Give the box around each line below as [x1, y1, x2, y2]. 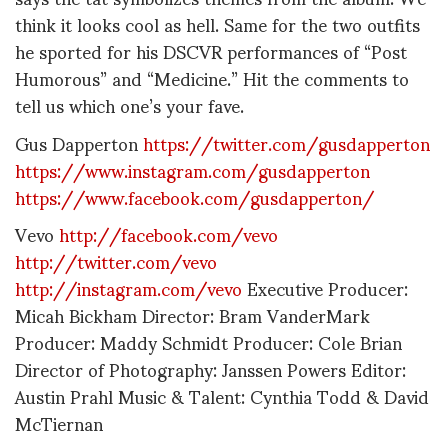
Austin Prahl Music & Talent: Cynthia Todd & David [15, 369, 429, 423]
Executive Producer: [242, 261, 408, 315]
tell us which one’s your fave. [15, 78, 244, 132]
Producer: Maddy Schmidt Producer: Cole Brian [15, 315, 402, 369]
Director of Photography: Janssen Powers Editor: [15, 342, 406, 396]
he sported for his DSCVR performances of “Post [15, 24, 407, 78]
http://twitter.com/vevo [15, 234, 217, 288]
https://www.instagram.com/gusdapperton [15, 142, 370, 196]
